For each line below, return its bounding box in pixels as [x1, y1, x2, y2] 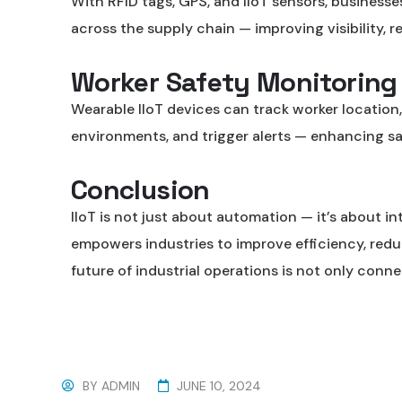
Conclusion [71, 172, 210, 207]
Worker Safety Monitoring [71, 65, 398, 100]
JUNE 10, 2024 [177, 378, 261, 394]
